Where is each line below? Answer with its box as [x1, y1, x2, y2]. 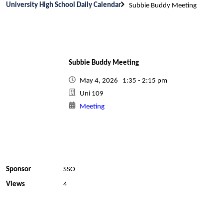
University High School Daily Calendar [6, 1, 121, 9]
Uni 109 [80, 90, 104, 98]
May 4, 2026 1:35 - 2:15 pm [80, 77, 170, 85]
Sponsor [6, 166, 31, 173]
